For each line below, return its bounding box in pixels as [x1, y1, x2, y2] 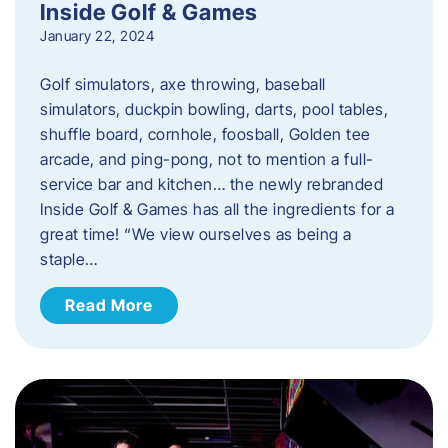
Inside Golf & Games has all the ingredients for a [40, 198, 395, 219]
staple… [40, 248, 98, 269]
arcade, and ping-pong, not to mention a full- [40, 148, 374, 169]
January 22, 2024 [40, 26, 154, 44]
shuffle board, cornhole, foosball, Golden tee [40, 123, 371, 144]
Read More [65, 294, 153, 315]
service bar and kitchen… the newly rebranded [40, 173, 383, 194]
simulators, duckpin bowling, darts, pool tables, [40, 98, 388, 119]
